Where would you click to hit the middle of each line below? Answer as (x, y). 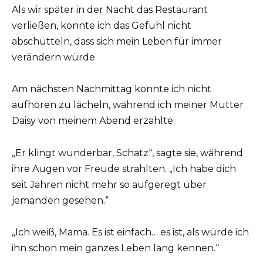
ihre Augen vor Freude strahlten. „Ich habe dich (124, 168)
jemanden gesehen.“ (60, 200)
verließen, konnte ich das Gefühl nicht (102, 26)
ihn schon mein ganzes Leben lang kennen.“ (115, 248)
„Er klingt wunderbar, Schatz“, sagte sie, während (127, 153)
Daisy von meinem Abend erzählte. (93, 121)
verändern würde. (54, 58)
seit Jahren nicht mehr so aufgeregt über (109, 184)
